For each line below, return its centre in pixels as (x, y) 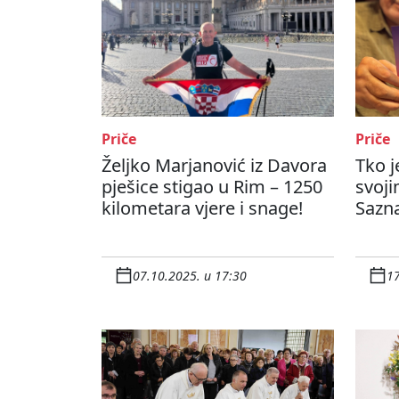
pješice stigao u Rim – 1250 (212, 187)
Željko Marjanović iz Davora (214, 166)
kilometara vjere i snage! (202, 208)
